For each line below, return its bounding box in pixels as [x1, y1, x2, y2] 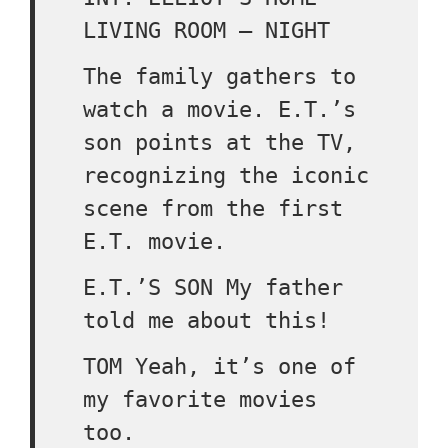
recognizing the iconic [83, 163, 369, 188]
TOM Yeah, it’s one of [83, 354, 356, 379]
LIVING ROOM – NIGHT [83, 18, 330, 43]
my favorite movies [83, 387, 317, 412]
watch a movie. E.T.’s [83, 97, 356, 122]
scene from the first [83, 196, 343, 221]
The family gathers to [83, 64, 356, 89]
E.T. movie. [83, 229, 226, 254]
